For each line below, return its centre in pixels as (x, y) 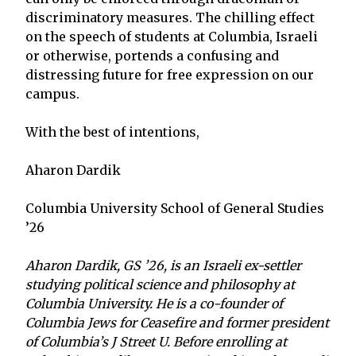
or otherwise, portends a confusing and (152, 55)
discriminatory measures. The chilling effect (170, 17)
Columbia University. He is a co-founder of (154, 303)
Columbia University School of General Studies (175, 208)
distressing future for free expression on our (170, 74)
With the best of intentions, (112, 132)
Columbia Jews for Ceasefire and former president (177, 322)
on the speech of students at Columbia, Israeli (172, 36)
